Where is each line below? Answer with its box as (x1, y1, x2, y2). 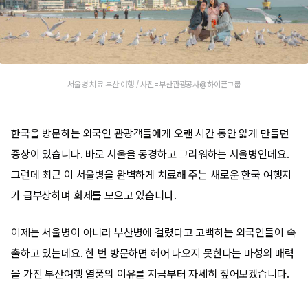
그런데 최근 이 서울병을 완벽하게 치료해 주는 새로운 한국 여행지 (11, 168, 292, 181)
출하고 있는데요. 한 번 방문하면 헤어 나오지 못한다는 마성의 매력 (11, 247, 295, 260)
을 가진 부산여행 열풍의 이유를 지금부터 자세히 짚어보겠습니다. (11, 267, 289, 280)
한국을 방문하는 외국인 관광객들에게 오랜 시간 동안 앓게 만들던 (11, 127, 289, 140)
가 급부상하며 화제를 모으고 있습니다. (11, 189, 177, 202)
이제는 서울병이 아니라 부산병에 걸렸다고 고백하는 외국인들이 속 (11, 226, 296, 239)
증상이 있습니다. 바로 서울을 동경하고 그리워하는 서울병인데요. (11, 148, 289, 161)
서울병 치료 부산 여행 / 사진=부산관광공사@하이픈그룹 (67, 80, 241, 89)
